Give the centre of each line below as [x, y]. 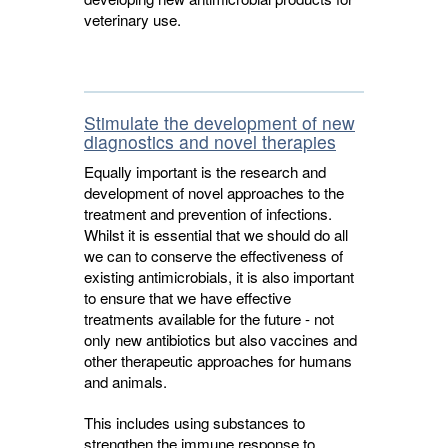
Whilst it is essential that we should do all [216, 234]
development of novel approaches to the [214, 192]
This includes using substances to [194, 422]
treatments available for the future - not [209, 318]
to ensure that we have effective [187, 297]
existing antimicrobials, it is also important [219, 276]
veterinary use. [132, 19]
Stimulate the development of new [219, 122]
